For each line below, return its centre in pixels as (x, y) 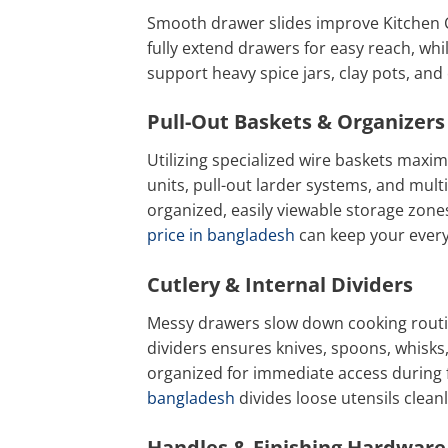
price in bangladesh (221, 235)
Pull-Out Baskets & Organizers (296, 122)
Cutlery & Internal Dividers (280, 285)
